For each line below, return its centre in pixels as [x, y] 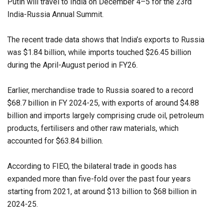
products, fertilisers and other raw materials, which [93, 128]
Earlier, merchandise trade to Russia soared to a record [100, 91]
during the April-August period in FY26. [73, 65]
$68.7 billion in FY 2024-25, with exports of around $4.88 [103, 103]
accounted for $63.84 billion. [55, 141]
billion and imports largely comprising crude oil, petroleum [106, 116]
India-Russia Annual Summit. [55, 15]
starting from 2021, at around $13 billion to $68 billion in [102, 192]
